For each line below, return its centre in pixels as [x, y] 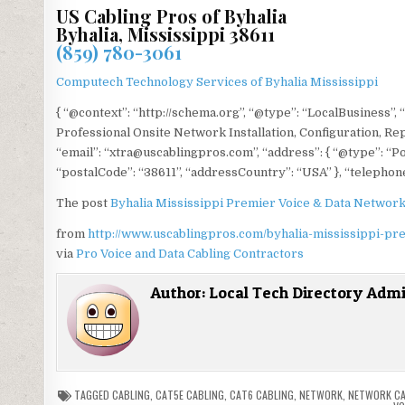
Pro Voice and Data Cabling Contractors [189, 254]
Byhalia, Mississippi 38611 [165, 34]
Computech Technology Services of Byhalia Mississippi [217, 82]
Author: [179, 293]
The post [83, 203]
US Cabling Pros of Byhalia [171, 16]
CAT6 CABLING [262, 395]
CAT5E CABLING [190, 395]
